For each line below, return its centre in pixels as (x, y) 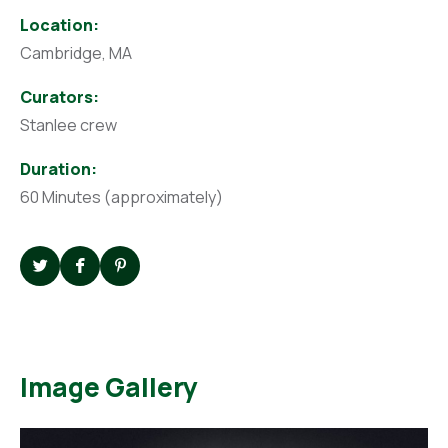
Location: (59, 24)
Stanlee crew (68, 124)
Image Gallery (109, 387)
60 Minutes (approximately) (121, 196)
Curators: (59, 96)
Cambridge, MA (76, 52)
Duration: (58, 168)
